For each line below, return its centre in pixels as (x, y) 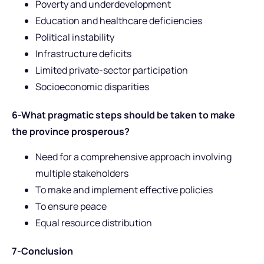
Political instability (75, 37)
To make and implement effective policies (124, 189)
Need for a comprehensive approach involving (133, 156)
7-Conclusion (42, 251)
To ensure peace (71, 206)
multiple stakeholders (82, 173)
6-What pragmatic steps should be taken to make (123, 115)
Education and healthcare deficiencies (119, 21)
